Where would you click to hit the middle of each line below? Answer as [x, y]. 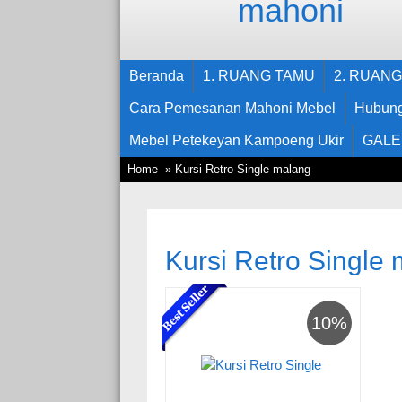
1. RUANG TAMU [259, 76]
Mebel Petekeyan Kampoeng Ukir [237, 140]
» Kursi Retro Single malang [236, 169]
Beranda [157, 76]
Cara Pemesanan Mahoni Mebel [233, 108]
